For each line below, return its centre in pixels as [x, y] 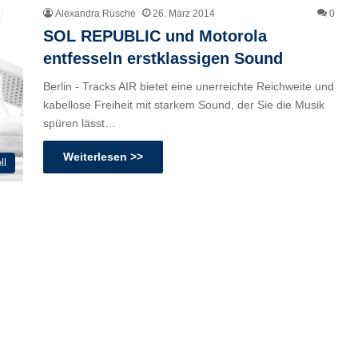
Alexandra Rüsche [95, 13]
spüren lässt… [80, 123]
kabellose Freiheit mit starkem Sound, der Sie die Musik [184, 104]
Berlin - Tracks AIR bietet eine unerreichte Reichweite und [189, 86]
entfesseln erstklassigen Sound [163, 58]
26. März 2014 [184, 13]
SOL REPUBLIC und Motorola [155, 36]
